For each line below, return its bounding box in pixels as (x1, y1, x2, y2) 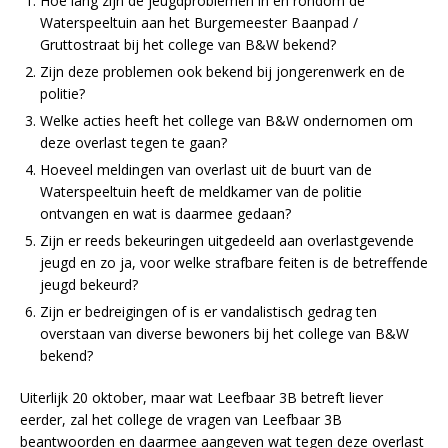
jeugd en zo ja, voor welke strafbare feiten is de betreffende (40, 253, 428, 273)
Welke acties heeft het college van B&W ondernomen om (40, 111, 413, 131)
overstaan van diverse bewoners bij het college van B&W (40, 324, 409, 344)
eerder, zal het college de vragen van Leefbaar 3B (20, 410, 342, 430)
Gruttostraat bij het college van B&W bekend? (40, 35, 336, 55)
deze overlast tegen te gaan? (40, 133, 227, 153)
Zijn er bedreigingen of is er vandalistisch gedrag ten (40, 302, 377, 322)
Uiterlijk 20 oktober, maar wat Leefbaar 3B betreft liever (20, 388, 383, 408)
